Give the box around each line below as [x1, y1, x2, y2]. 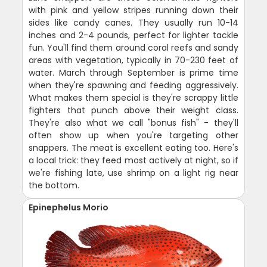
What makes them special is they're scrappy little [29, 92, 238, 104]
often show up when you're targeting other [29, 129, 238, 142]
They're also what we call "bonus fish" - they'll [29, 117, 238, 129]
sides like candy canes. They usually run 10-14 [29, 17, 238, 29]
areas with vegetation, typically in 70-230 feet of [29, 54, 238, 67]
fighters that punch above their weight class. [29, 104, 238, 117]
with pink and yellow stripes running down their [29, 4, 238, 17]
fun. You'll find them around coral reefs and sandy [29, 42, 238, 54]
